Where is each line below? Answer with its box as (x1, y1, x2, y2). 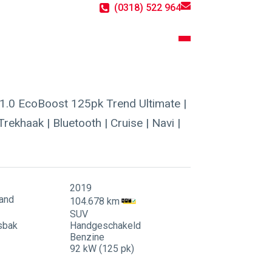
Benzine (69, 231, 104, 243)
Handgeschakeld (69, 220, 141, 232)
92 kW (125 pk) (69, 243, 134, 255)
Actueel (95, 67, 145, 85)
